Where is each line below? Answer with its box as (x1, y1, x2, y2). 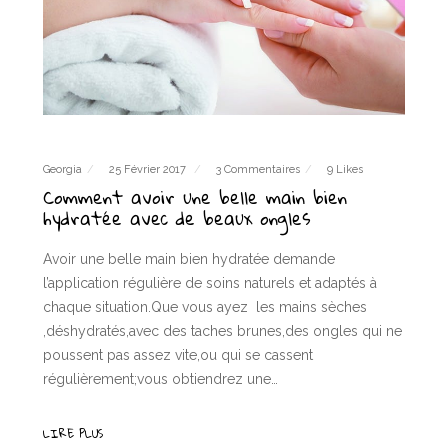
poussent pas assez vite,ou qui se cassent (42, 346, 313, 363)
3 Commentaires (215, 162, 300, 176)
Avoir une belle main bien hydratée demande (42, 250, 335, 267)
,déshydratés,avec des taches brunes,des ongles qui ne (42, 322, 402, 339)
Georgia (42, 162, 82, 176)
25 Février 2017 (108, 162, 189, 176)
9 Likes (326, 162, 363, 176)
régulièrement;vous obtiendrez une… (42, 370, 278, 387)
